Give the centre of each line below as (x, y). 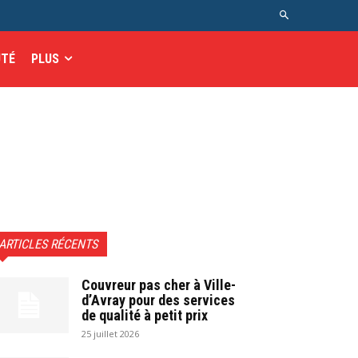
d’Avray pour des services (158, 300)
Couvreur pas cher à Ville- (159, 285)
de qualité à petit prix (145, 315)
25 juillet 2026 (110, 334)
